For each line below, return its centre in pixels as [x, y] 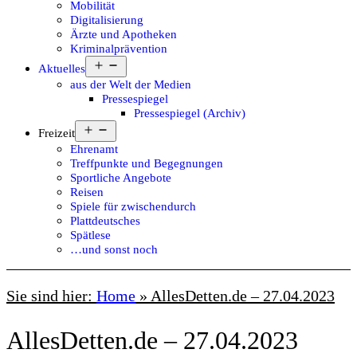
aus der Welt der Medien [131, 84]
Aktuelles [62, 69]
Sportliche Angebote [121, 178]
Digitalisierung [107, 20]
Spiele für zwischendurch [133, 206]
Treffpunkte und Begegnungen [147, 163]
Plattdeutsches [105, 221]
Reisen [87, 192]
